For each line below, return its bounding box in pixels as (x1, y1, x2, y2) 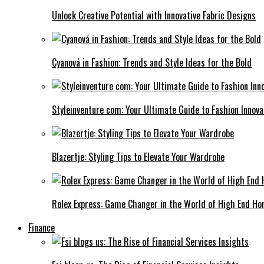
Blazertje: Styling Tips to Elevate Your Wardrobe (52, 150, 225, 164)
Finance (28, 220, 55, 235)
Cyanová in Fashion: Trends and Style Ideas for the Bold (52, 55, 252, 70)
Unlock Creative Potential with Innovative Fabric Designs (52, 8, 256, 23)
